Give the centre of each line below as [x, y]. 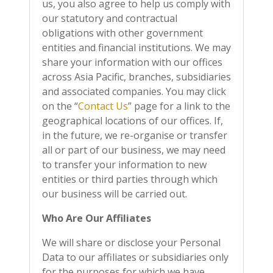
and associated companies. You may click [134, 91]
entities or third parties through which [130, 179]
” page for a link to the [179, 106]
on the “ [60, 106]
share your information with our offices [132, 62]
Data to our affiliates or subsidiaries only [135, 257]
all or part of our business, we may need [134, 150]
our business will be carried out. [116, 194]
